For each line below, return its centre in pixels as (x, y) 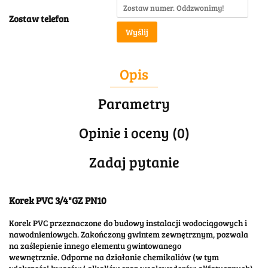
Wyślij (137, 32)
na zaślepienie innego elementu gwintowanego (95, 245)
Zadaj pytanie (134, 162)
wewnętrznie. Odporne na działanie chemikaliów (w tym (114, 257)
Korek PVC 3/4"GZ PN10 (58, 200)
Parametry (134, 103)
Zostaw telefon (39, 19)
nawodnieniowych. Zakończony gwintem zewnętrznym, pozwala (129, 234)
